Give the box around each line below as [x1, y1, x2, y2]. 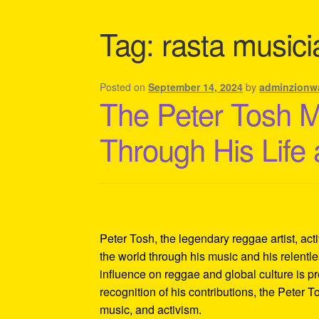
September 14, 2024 [148, 79, 244, 94]
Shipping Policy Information [100, 20, 239, 37]
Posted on [100, 79, 149, 94]
